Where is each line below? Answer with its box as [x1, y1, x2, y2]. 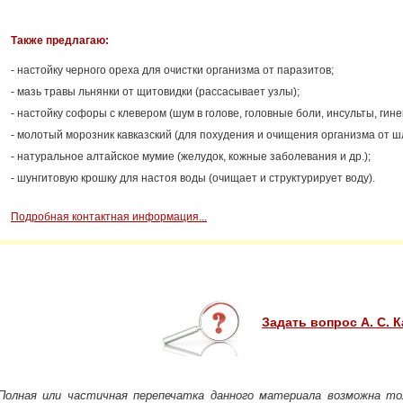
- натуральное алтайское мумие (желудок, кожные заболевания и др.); [11, 150, 371, 163]
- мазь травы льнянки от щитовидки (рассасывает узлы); [11, 85, 300, 98]
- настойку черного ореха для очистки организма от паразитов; [11, 64, 334, 76]
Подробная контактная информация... [11, 210, 207, 223]
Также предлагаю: [11, 34, 109, 47]
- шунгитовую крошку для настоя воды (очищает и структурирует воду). [11, 172, 375, 184]
